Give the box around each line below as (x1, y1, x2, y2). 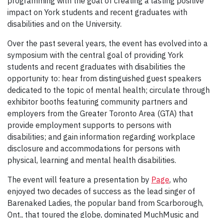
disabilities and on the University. (7, 19, 122, 29)
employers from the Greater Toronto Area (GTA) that (7, 109, 193, 119)
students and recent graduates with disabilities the (7, 62, 185, 72)
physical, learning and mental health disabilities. (7, 155, 176, 165)
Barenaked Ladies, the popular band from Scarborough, (7, 198, 203, 208)
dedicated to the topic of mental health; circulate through (7, 85, 210, 95)
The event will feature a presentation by (7, 175, 151, 185)
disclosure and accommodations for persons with (7, 144, 180, 154)
